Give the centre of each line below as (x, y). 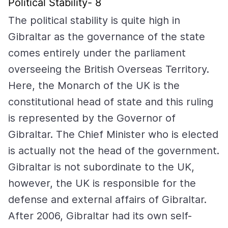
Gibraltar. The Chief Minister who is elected (113, 134)
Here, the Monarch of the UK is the (94, 85)
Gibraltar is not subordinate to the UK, (101, 167)
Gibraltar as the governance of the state (107, 37)
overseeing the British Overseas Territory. (109, 69)
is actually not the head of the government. (114, 151)
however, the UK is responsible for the (102, 183)
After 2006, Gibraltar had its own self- (100, 216)
